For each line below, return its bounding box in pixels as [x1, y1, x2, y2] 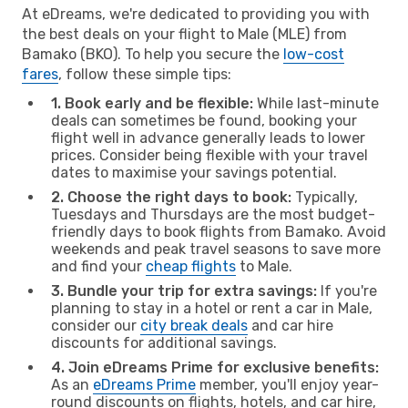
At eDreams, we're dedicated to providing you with [22, 5, 370, 23]
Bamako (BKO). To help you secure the [22, 45, 283, 63]
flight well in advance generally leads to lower [51, 128, 365, 147]
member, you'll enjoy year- [196, 375, 379, 393]
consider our [51, 316, 140, 334]
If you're [317, 281, 377, 300]
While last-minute [253, 94, 379, 112]
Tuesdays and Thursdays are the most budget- [51, 205, 375, 223]
